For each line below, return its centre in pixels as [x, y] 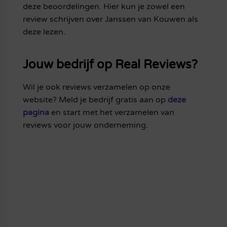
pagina [36, 112]
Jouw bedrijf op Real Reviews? [110, 64]
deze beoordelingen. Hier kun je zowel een [104, 6]
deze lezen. [44, 32]
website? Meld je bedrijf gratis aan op [95, 100]
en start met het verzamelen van [111, 112]
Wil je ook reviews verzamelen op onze [96, 87]
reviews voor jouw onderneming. [85, 125]
